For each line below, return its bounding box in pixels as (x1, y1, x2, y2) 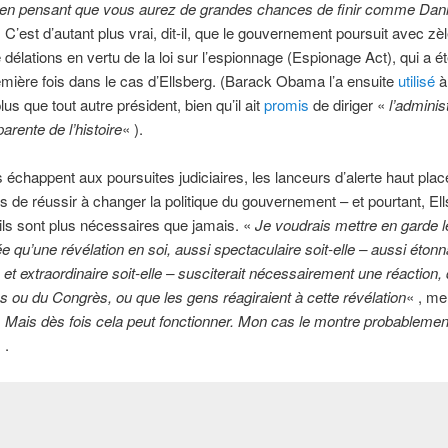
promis (263, 94, 309, 115)
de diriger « (308, 94, 389, 115)
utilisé (397, 70, 435, 91)
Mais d (4, 310, 49, 332)
